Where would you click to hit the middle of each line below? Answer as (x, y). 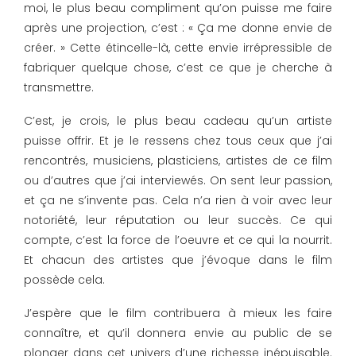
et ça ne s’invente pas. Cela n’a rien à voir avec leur (178, 201)
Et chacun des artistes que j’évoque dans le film (178, 260)
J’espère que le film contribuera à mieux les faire (178, 313)
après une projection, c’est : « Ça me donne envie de (178, 28)
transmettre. (59, 88)
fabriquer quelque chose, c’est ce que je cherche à (178, 68)
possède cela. (64, 280)
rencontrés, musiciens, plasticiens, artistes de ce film (178, 161)
